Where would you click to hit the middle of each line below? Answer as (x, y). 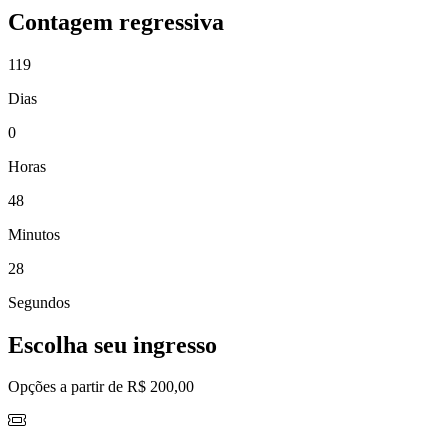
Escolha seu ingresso (112, 344)
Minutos (34, 234)
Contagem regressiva (116, 21)
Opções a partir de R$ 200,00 (101, 387)
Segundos (39, 302)
